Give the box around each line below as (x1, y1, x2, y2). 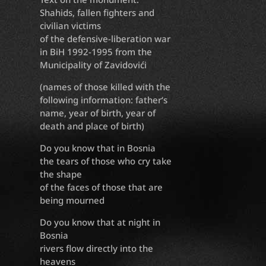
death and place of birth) (40, 120, 145, 132)
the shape (40, 168, 83, 180)
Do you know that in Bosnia (40, 142, 156, 154)
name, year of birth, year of (40, 107, 156, 119)
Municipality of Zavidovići (40, 59, 147, 71)
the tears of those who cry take (40, 155, 172, 167)
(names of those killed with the (40, 81, 171, 93)
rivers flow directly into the (40, 242, 154, 255)
